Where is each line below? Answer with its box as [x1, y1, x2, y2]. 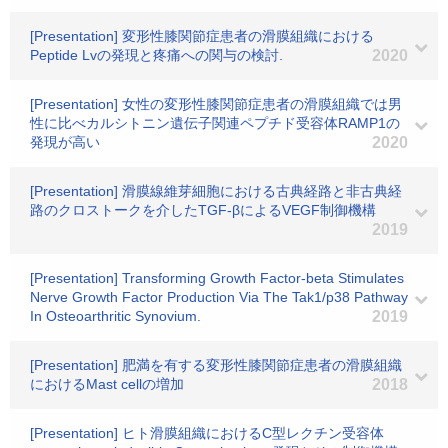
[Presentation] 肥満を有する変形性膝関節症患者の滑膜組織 [30, 357, 402, 373]
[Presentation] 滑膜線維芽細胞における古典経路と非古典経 [30, 183, 402, 199]
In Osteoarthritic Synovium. [30, 308, 201, 324]
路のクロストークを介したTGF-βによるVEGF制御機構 [30, 202, 376, 218]
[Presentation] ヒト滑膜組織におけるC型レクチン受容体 [30, 425, 384, 441]
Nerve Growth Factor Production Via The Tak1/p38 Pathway [30, 289, 408, 305]
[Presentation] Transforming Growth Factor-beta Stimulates [30, 270, 404, 286]
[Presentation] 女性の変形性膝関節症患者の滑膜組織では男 [30, 96, 402, 112]
